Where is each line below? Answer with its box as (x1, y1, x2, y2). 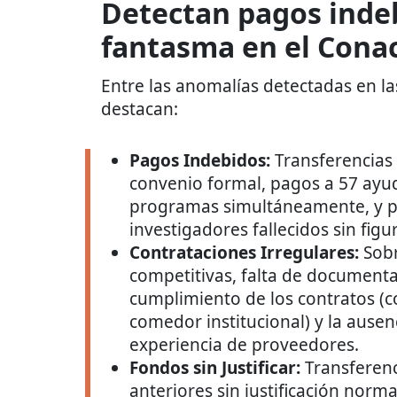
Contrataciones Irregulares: (129, 241, 359, 265)
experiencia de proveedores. (129, 333, 359, 357)
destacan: (101, 97, 178, 121)
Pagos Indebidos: (129, 149, 270, 173)
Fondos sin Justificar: (129, 356, 300, 380)
